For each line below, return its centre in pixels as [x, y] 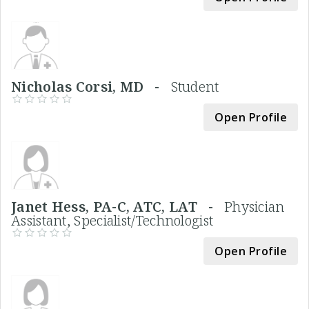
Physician [254, 206]
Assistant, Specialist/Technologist [112, 220]
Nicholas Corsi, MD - [91, 86]
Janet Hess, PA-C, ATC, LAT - [118, 206]
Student [195, 86]
